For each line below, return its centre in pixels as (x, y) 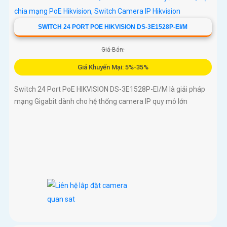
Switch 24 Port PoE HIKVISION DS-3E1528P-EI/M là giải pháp (110, 89)
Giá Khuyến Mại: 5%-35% (113, 67)
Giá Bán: (113, 49)
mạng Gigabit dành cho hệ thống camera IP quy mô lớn (101, 101)
